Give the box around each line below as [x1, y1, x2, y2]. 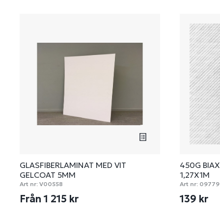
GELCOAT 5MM [20, 170, 76, 180]
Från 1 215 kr [20, 192, 81, 205]
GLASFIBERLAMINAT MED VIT [20, 160, 126, 170]
